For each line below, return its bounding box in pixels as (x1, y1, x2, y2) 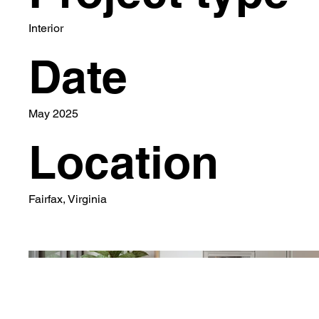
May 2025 (28, 107, 78, 120)
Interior (28, 21, 63, 35)
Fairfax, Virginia (28, 192, 107, 206)
